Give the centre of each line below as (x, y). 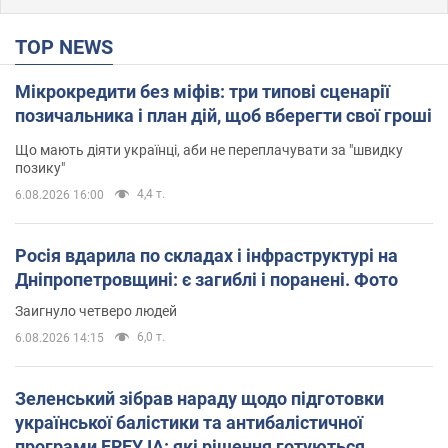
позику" (40, 167)
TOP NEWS (70, 46)
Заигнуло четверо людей (96, 310)
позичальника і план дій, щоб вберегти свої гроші (223, 115)
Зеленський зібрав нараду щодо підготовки (199, 398)
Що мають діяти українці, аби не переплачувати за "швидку (209, 149)
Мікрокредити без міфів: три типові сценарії (202, 91)
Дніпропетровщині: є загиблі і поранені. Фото (206, 279)
